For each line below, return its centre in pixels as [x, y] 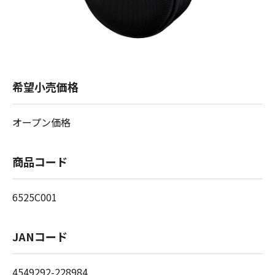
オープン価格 [41, 122]
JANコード [40, 237]
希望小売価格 [45, 87]
